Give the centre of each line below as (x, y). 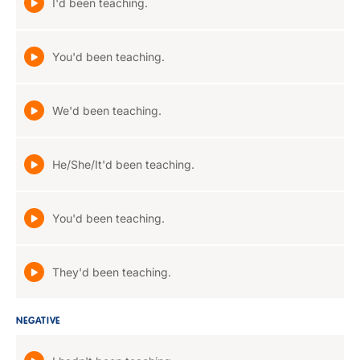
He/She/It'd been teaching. (123, 164)
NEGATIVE (39, 321)
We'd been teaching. (107, 110)
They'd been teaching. (112, 272)
